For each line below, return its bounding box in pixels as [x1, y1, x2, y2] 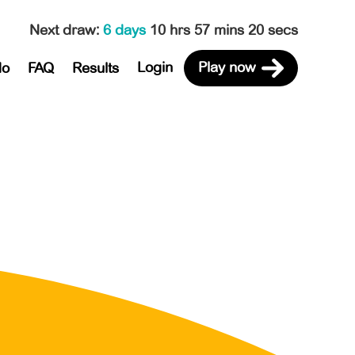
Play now [197, 58, 256, 76]
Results [71, 59, 119, 77]
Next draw [29, 21, 96, 39]
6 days [103, 21, 150, 39]
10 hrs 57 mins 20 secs [150, 21, 298, 39]
